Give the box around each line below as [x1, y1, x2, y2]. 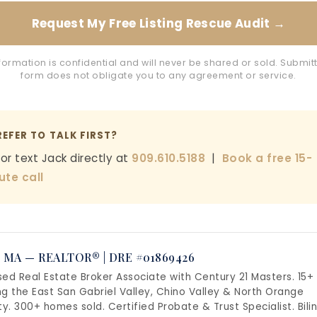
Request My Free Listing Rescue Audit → [31, 15, 286, 33]
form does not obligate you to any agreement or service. [21, 69, 296, 82]
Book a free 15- [221, 150, 312, 166]
